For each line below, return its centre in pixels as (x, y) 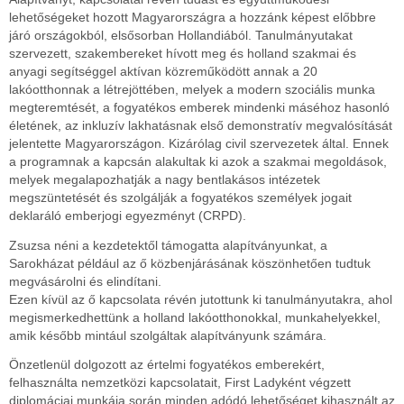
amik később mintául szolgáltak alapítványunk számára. (168, 335)
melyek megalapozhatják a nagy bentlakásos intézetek (165, 180)
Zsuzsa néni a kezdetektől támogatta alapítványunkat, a (168, 245)
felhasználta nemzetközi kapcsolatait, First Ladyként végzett (180, 383)
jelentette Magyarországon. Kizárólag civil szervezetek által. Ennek (199, 144)
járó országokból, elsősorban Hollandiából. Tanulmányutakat (181, 36)
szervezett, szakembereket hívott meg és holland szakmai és (183, 54)
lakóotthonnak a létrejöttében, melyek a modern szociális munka (192, 90)
